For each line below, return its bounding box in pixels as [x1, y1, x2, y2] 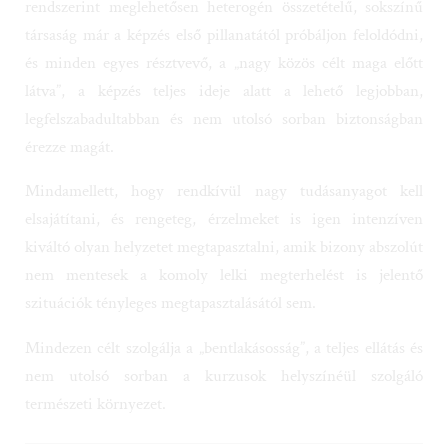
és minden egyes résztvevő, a [25, 39, 234, 62]
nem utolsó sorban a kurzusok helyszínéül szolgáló [25, 353, 423, 376]
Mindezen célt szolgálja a [25, 325, 199, 348]
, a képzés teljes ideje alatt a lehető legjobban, [61, 67, 423, 90]
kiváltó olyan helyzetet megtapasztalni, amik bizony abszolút [25, 224, 423, 247]
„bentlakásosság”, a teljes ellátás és [198, 325, 423, 348]
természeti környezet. [25, 381, 166, 404]
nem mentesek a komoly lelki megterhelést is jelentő [25, 252, 423, 275]
